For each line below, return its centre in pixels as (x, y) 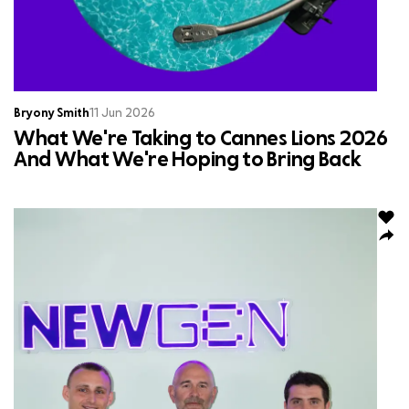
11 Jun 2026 (122, 114)
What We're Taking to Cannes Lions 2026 (201, 140)
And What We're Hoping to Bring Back (188, 161)
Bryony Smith (52, 114)
